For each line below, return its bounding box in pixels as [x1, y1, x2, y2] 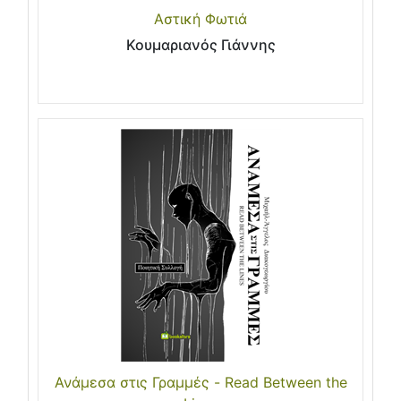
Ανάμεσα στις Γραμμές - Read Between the [54, 373, 347, 392]
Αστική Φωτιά [154, 10, 247, 29]
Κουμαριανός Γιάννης [125, 36, 276, 55]
